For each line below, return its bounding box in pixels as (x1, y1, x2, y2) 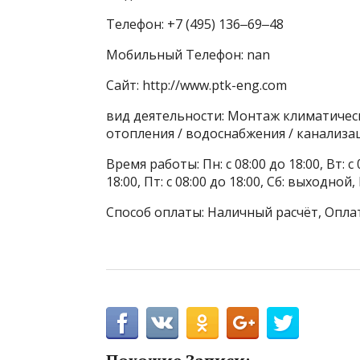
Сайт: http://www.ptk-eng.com (106, 76, 287, 95)
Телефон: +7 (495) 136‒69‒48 (106, 15, 284, 34)
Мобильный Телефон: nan (106, 46, 270, 64)
